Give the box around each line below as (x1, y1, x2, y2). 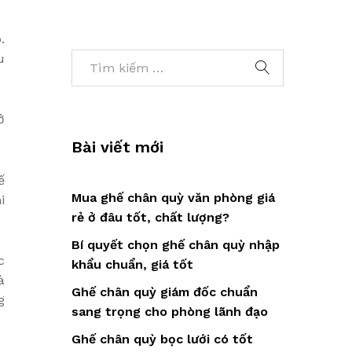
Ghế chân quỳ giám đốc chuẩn (71, 284, 258, 299)
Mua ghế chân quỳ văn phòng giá (71, 189, 275, 205)
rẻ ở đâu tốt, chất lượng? (71, 209, 229, 225)
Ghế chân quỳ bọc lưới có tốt (71, 331, 253, 346)
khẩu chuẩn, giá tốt (71, 256, 193, 272)
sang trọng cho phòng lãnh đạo (71, 303, 268, 319)
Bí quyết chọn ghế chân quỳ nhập (71, 236, 280, 252)
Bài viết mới (71, 137, 163, 156)
